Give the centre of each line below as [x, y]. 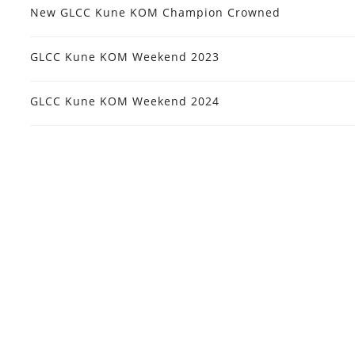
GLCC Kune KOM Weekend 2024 [125, 101]
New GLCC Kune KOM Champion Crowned [155, 12]
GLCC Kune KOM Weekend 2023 [125, 57]
